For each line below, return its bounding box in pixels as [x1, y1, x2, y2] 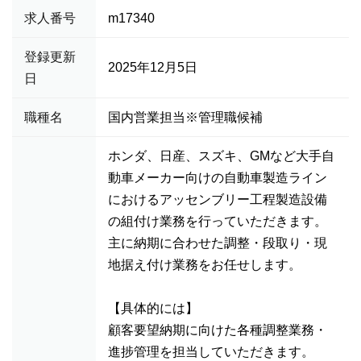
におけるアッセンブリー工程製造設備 [108, 193, 327, 206]
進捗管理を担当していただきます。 [108, 345, 314, 359]
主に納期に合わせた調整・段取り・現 [108, 236, 327, 250]
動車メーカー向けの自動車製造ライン [108, 171, 327, 185]
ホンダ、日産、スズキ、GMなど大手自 [108, 149, 334, 163]
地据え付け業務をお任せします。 [108, 258, 301, 272]
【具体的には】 [108, 301, 198, 315]
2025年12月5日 [108, 60, 197, 74]
